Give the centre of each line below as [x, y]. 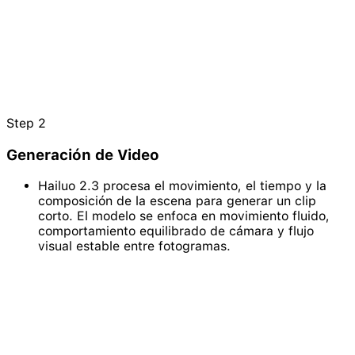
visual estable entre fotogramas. [134, 246]
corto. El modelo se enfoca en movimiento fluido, [184, 216]
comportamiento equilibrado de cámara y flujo [176, 231]
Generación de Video [83, 155]
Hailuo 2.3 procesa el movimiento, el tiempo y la [182, 186]
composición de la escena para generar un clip [177, 201]
